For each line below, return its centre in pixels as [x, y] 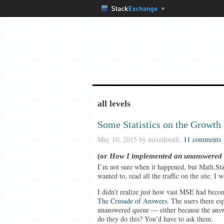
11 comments [202, 139]
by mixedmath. [160, 139]
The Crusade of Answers [132, 201]
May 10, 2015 [117, 139]
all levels [114, 103]
